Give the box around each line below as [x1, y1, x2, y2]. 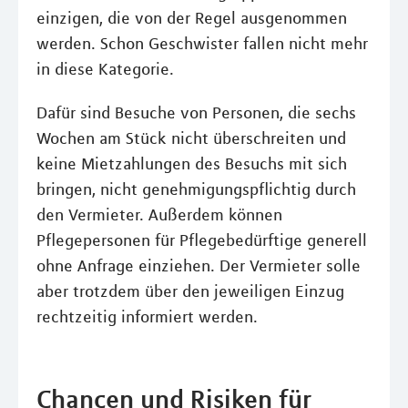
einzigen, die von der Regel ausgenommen [36, 8, 347, 28]
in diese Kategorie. [36, 59, 174, 79]
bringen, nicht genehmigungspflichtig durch [36, 179, 356, 199]
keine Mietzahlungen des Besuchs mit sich [36, 154, 347, 174]
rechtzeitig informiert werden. [36, 307, 258, 327]
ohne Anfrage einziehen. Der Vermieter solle [36, 256, 361, 276]
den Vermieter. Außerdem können [36, 205, 282, 225]
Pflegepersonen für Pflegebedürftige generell [36, 230, 367, 250]
